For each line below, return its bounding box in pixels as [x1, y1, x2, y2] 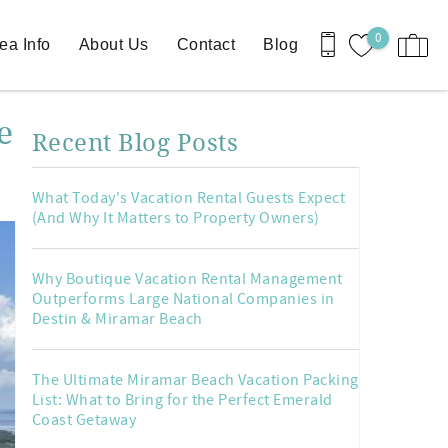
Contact [176, 36, 236, 53]
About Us [78, 36, 149, 53]
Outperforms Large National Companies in [32, 289, 335, 309]
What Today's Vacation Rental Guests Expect [32, 188, 346, 208]
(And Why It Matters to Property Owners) [32, 208, 320, 228]
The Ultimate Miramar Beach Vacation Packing [32, 370, 359, 390]
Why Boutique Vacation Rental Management [32, 269, 343, 289]
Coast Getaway [32, 410, 137, 430]
